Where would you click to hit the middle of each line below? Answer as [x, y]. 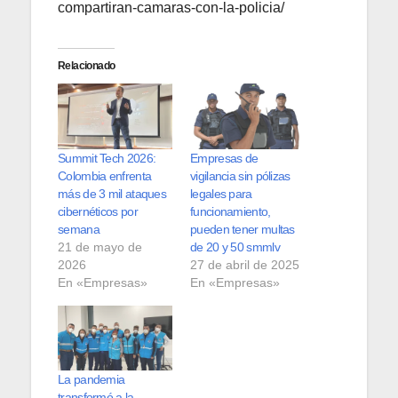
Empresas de [224, 158]
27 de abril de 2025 [245, 264]
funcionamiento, [231, 211]
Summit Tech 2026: [107, 158]
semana [79, 229]
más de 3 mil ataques [112, 193]
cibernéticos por [98, 211]
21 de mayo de [100, 247]
